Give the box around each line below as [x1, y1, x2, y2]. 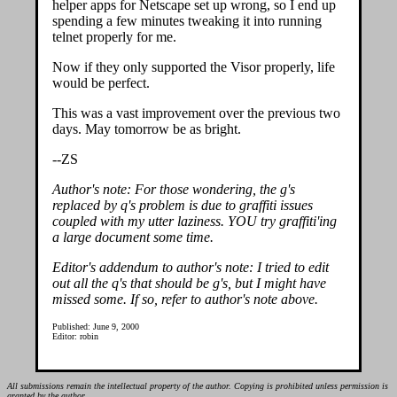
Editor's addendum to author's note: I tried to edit [52, 260, 329, 275]
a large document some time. [52, 230, 214, 245]
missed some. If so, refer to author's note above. [52, 292, 318, 307]
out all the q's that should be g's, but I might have [52, 276, 326, 291]
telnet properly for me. [52, 29, 176, 44]
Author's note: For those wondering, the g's [52, 182, 295, 197]
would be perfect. [52, 75, 150, 90]
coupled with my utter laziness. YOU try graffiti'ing [52, 214, 337, 229]
